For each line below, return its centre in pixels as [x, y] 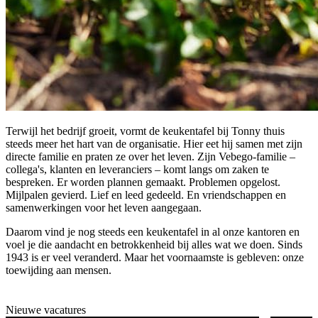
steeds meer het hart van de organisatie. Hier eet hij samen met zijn [154, 144]
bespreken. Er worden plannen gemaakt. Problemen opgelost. [143, 182]
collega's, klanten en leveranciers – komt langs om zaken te [137, 170]
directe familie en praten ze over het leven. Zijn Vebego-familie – [150, 157]
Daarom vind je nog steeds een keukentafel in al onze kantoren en [153, 232]
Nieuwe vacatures [46, 309]
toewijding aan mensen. [59, 270]
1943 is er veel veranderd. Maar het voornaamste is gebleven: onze [155, 258]
